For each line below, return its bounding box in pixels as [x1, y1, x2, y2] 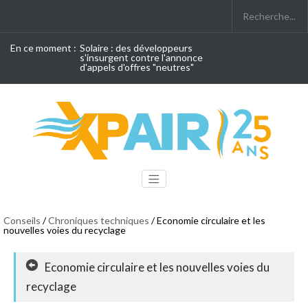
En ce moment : [10, 42, 76, 54]
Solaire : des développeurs [80, 42, 192, 54]
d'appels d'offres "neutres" [80, 61, 194, 73]
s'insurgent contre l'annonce [80, 52, 203, 63]
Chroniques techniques [48, 214, 149, 227]
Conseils [3, 214, 41, 227]
